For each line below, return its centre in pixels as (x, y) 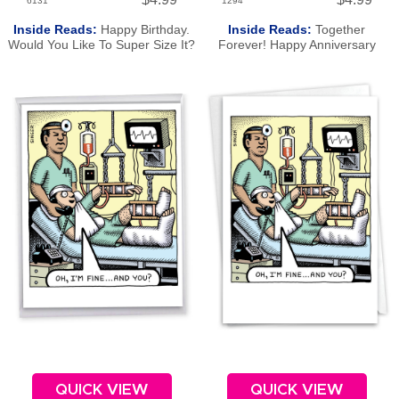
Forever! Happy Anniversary (297, 45)
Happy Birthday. (146, 30)
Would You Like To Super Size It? (102, 45)
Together (341, 30)
